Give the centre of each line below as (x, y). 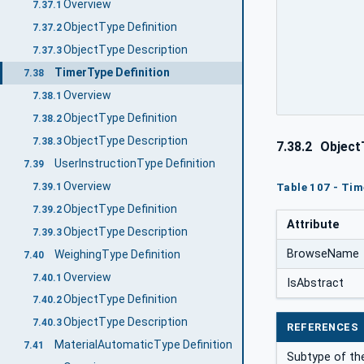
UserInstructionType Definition (134, 163)
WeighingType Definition (117, 254)
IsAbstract (315, 283)
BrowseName (323, 253)
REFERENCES (323, 327)
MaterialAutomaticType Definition (143, 345)
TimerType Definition (112, 73)
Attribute (313, 224)
